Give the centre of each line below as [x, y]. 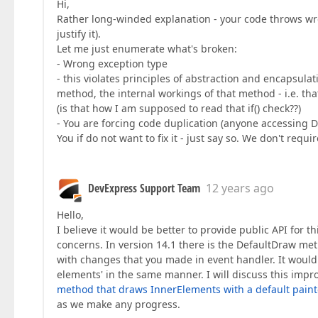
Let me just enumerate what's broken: [147, 49]
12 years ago [240, 188]
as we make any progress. [119, 305]
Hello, [70, 215]
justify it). [79, 34]
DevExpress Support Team [144, 188]
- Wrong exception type [112, 64]
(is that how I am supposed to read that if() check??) [179, 109]
